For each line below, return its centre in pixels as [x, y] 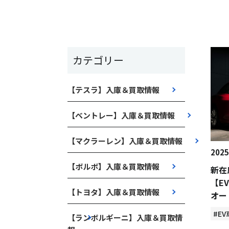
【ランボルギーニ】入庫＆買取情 [125, 217]
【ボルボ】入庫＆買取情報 [113, 166]
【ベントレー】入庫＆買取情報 [121, 115]
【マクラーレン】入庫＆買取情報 [125, 141]
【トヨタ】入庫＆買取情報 [113, 192]
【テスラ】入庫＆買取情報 [113, 90]
